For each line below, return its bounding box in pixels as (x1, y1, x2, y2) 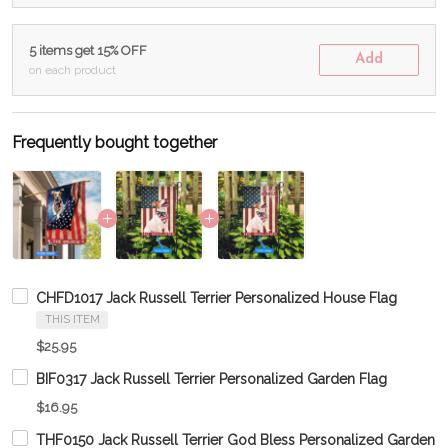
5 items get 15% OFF (29, 43, 147, 58)
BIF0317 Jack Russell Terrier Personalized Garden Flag (36, 371, 387, 387)
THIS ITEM (44, 313, 100, 326)
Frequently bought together (12, 133, 217, 152)
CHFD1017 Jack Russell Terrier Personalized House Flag (36, 290, 397, 306)
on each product (29, 63, 116, 77)
